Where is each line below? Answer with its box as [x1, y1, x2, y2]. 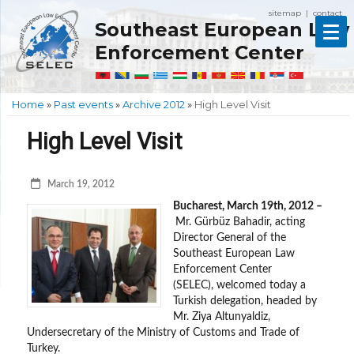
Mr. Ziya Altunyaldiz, [172, 311, 270, 323]
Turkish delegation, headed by [172, 295, 317, 307]
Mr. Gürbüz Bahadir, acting [175, 216, 305, 228]
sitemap [269, 8, 301, 18]
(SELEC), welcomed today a [172, 279, 306, 292]
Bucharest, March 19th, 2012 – [172, 200, 322, 213]
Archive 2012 [122, 97, 185, 111]
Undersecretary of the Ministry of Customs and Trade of [27, 326, 300, 339]
